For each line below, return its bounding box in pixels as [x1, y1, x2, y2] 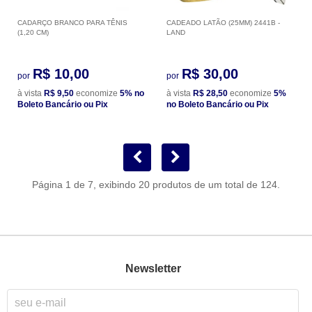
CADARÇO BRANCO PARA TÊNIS [17, 18, 127, 26]
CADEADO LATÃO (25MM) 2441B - [166, 18, 280, 26]
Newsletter [125, 263, 181, 275]
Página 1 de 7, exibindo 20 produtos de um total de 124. [32, 178, 280, 190]
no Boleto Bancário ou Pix [166, 99, 269, 109]
